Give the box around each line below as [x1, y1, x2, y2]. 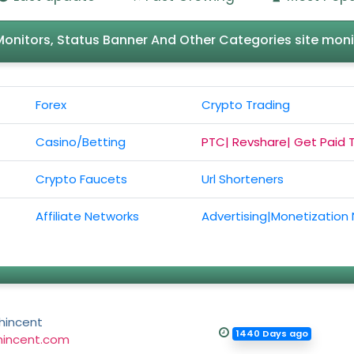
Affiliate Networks [36, 208, 140, 225]
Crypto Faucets [36, 171, 128, 188]
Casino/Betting [36, 134, 126, 151]
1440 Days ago [235, 327, 308, 341]
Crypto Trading [201, 96, 291, 114]
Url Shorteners [201, 171, 284, 188]
